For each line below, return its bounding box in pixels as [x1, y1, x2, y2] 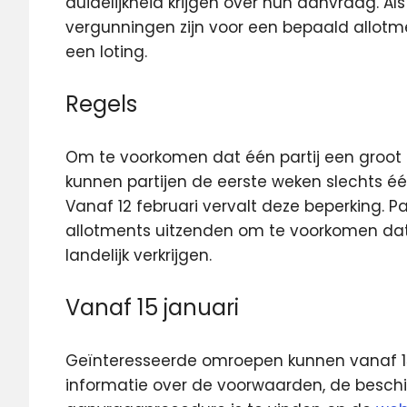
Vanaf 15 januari [65, 293, 239, 323]
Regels [65, 89, 137, 120]
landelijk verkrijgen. [65, 243, 212, 266]
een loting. [65, 40, 147, 63]
